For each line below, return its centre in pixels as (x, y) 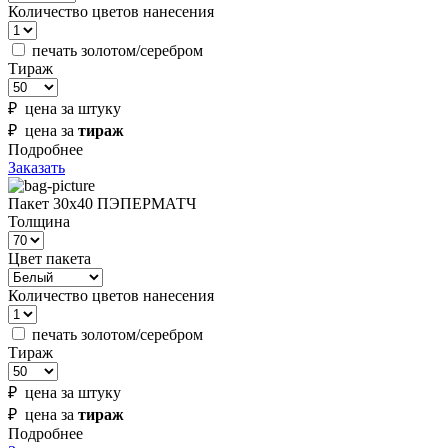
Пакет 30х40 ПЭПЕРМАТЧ (102, 204)
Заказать (36, 168)
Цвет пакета (49, 259)
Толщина (39, 222)
